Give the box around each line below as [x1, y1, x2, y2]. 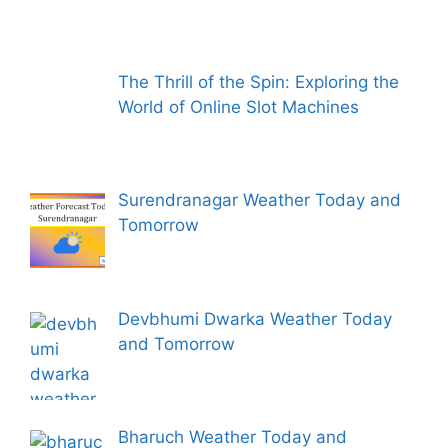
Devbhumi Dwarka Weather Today [117, 308, 392, 329]
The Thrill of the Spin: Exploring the [117, 72, 399, 93]
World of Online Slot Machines [117, 97, 364, 118]
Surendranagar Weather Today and [117, 190, 401, 211]
